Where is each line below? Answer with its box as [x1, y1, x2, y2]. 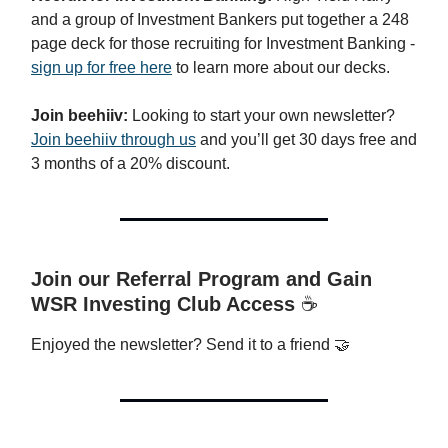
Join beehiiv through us [31, 130, 196, 148]
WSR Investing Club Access [31, 292, 301, 315]
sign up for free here [31, 58, 172, 76]
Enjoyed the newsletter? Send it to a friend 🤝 [31, 335, 354, 353]
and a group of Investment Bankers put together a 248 [31, 10, 409, 28]
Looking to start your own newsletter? [128, 106, 395, 124]
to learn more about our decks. [172, 58, 390, 76]
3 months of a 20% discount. [31, 154, 230, 172]
